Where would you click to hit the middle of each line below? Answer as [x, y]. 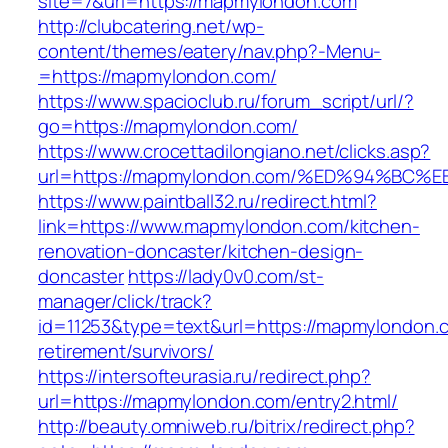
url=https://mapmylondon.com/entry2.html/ [218, 401]
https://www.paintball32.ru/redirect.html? [207, 201]
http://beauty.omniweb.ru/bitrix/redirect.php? [226, 426]
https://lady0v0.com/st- [226, 276]
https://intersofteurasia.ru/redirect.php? [204, 376]
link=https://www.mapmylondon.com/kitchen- [229, 226]
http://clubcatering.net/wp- [151, 26]
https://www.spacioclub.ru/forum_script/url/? [226, 101]
